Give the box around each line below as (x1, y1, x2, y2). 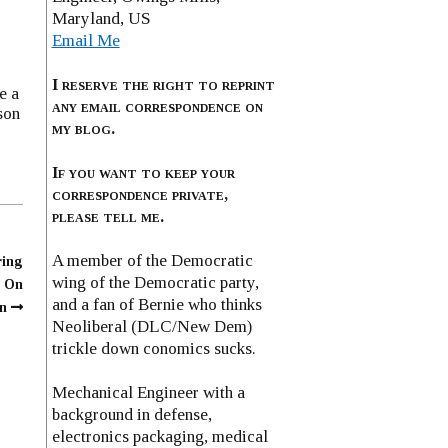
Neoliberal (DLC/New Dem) (51, 316, 252, 336)
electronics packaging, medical (51, 426, 268, 446)
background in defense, (51, 404, 212, 424)
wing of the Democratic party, (51, 272, 259, 292)
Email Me (51, 30, 120, 50)
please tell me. (51, 206, 164, 226)
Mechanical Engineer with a (51, 382, 245, 402)
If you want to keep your (51, 162, 235, 182)
